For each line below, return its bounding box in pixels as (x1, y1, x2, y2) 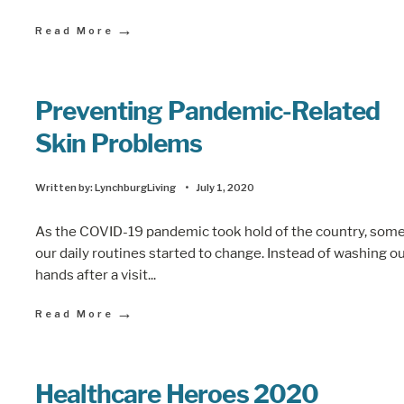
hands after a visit (35, 266, 148, 283)
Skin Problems (35, 127, 203, 159)
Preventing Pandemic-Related (35, 95, 381, 126)
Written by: (35, 180, 95, 194)
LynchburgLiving (95, 180, 176, 194)
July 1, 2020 (196, 180, 254, 194)
